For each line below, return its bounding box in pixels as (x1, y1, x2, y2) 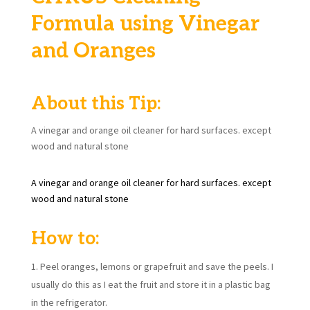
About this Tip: (30, 92, 161, 115)
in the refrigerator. (30, 295, 107, 309)
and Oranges (30, 38, 156, 64)
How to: (30, 227, 99, 250)
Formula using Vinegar (30, 11, 259, 37)
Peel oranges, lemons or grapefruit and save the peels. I (39, 259, 273, 273)
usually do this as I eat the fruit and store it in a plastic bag (30, 277, 271, 291)
